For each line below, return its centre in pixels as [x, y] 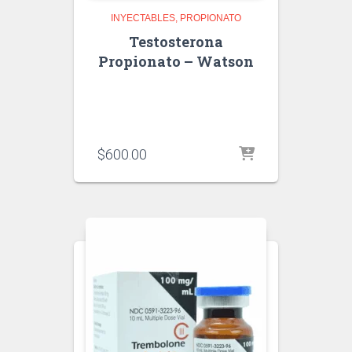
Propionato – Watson [176, 61]
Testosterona [176, 42]
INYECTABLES [143, 18]
